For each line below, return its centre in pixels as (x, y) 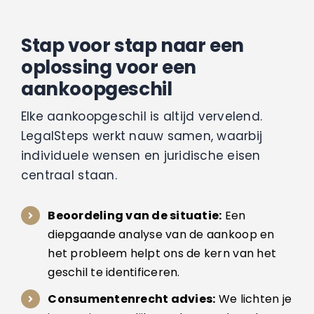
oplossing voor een (108, 67)
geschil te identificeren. (114, 272)
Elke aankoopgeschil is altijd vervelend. (142, 116)
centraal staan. (69, 175)
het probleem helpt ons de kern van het (162, 253)
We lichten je (254, 299)
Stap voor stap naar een (132, 45)
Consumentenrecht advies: (132, 299)
